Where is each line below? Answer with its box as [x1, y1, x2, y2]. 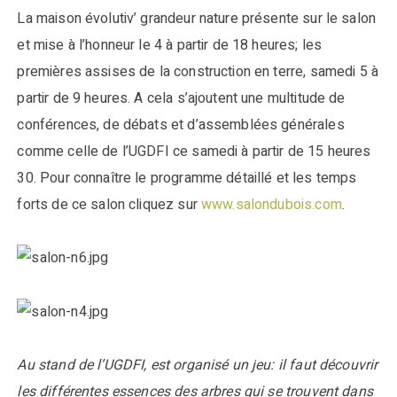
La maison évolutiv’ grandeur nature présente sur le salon [17, 7, 377, 29]
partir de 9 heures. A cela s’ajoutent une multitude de [17, 87, 346, 109]
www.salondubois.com [200, 193, 342, 215]
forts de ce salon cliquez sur [17, 193, 201, 215]
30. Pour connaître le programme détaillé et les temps [17, 167, 357, 189]
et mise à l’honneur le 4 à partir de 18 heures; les [17, 34, 323, 56]
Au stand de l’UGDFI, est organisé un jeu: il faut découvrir [17, 354, 378, 377]
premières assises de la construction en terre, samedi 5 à [17, 60, 379, 82]
